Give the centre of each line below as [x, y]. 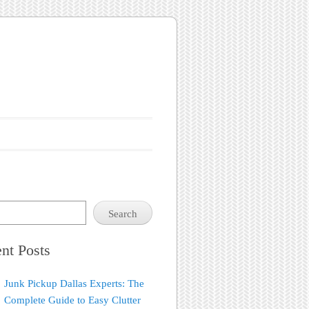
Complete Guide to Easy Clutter [73, 300]
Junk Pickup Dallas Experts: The [74, 283]
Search [123, 214]
